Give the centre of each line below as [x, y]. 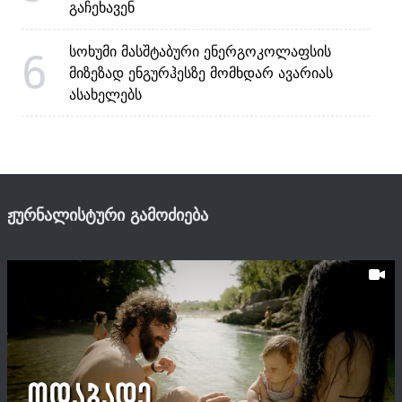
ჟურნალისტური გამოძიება [108, 215]
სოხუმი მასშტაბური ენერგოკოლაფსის [200, 52]
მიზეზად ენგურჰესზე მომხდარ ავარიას [201, 73]
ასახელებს [105, 95]
